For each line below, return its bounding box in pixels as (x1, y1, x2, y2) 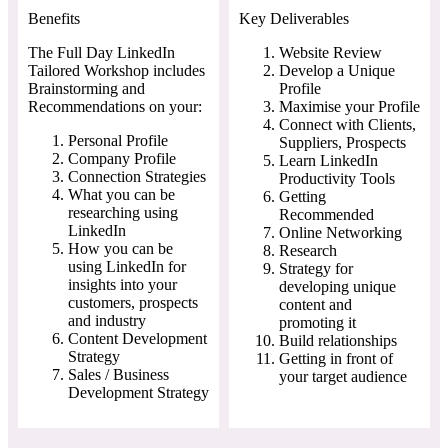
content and (279, 295, 352, 313)
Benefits (28, 9, 80, 27)
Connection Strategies (68, 167, 206, 185)
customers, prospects (68, 293, 198, 311)
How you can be (68, 239, 173, 257)
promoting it (279, 313, 356, 331)
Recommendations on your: (28, 97, 202, 115)
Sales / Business (68, 365, 169, 383)
